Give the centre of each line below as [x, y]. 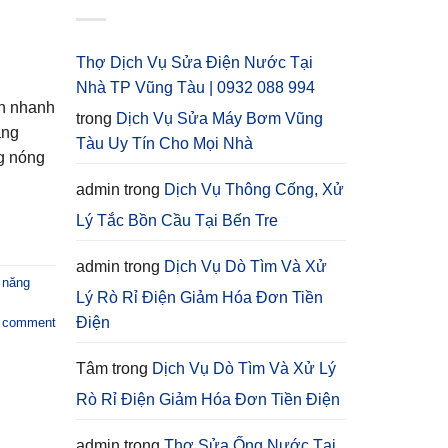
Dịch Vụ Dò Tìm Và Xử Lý [244, 368]
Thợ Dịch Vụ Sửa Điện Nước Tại [194, 62]
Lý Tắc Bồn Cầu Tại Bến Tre [177, 220]
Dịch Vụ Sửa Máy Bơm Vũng [219, 118]
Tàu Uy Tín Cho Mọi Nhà [164, 143]
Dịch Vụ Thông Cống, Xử [254, 189]
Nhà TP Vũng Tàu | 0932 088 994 [195, 87]
